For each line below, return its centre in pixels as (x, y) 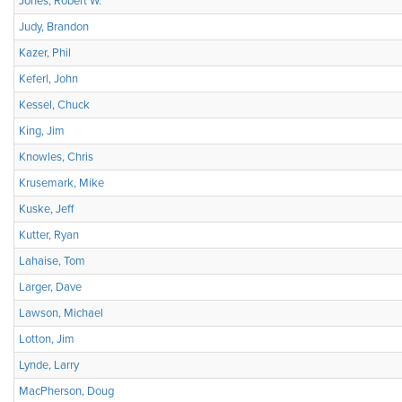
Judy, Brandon (54, 27)
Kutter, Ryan (49, 235)
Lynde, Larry (49, 365)
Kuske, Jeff (46, 209)
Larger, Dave (50, 287)
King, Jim (42, 131)
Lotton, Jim (47, 339)
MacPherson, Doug (66, 391)
